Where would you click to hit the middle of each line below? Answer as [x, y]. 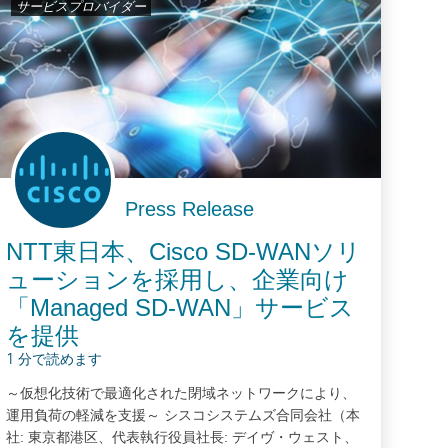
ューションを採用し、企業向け [177, 279]
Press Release [189, 208]
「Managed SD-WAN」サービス [179, 307]
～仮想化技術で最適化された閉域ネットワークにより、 [180, 392]
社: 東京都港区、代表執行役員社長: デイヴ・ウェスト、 [181, 436]
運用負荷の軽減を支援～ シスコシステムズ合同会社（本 [182, 414]
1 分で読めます [53, 360]
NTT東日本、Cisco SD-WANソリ [183, 251]
